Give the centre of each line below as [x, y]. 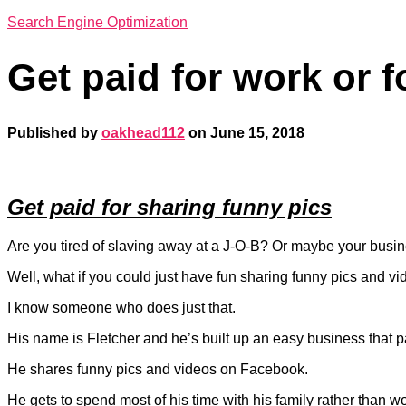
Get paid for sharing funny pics [169, 208]
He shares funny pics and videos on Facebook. [158, 370]
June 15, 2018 [257, 133]
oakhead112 [143, 133]
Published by [54, 133]
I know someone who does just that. [121, 308]
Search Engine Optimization [97, 22]
